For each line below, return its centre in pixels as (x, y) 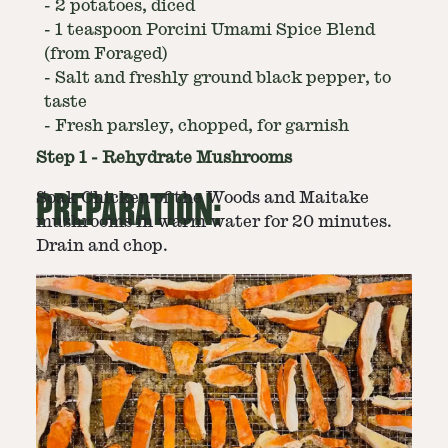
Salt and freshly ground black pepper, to (223, 78)
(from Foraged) (106, 54)
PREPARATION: (129, 211)
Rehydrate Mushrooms (197, 158)
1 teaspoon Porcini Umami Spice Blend (215, 30)
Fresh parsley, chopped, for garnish (202, 126)
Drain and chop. (102, 246)
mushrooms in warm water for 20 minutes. (214, 222)
